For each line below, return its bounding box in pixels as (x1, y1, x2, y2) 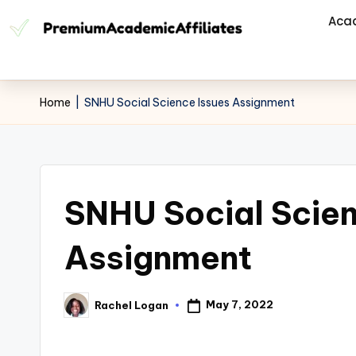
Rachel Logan (95, 298, 168, 311)
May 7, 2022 (205, 298, 273, 311)
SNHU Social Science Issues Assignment (84, 95, 295, 110)
